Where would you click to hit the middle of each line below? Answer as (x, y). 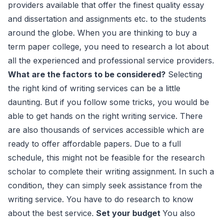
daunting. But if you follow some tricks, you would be (109, 102)
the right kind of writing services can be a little (94, 88)
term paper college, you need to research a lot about (108, 47)
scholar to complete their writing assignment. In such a (111, 172)
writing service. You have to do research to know (101, 199)
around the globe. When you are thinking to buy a (102, 33)
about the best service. (52, 213)
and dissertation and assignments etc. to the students (107, 19)
